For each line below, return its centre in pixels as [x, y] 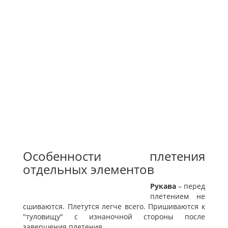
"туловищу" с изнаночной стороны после [114, 217]
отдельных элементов [89, 169]
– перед [191, 186]
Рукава [163, 186]
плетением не [178, 196]
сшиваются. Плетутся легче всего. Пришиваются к [114, 207]
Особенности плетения [114, 156]
